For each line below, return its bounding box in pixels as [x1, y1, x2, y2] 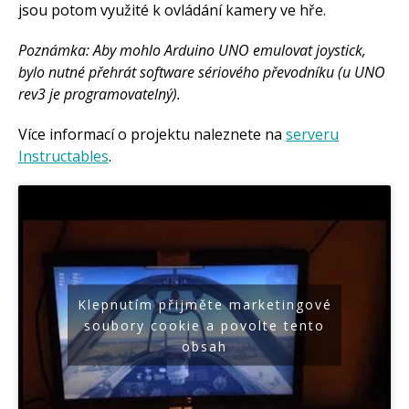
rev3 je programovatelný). [18, 83, 181, 104]
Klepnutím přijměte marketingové [77, 295, 332, 313]
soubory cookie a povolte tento [84, 316, 325, 334]
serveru [286, 123, 339, 144]
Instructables [18, 145, 109, 166]
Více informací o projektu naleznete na [18, 123, 286, 144]
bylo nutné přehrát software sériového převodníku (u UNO [18, 61, 385, 82]
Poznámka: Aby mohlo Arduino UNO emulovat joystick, [18, 39, 366, 60]
